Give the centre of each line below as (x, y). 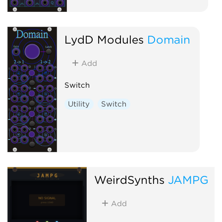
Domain (168, 39)
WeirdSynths (129, 179)
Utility (79, 104)
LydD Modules (104, 39)
